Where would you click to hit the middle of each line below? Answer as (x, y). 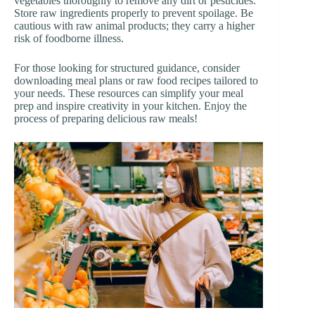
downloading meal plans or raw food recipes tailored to (136, 80)
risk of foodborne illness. (69, 38)
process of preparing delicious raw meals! (106, 118)
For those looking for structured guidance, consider (127, 67)
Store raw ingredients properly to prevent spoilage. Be (134, 13)
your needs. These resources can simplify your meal (129, 93)
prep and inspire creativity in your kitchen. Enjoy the (130, 105)
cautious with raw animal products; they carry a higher (134, 25)
